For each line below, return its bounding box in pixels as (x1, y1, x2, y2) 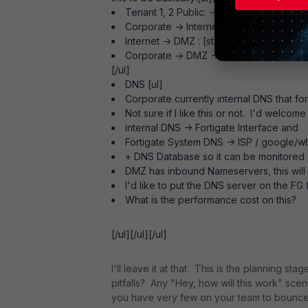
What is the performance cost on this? (125, 194, 296, 206)
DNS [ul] (125, 78, 163, 90)
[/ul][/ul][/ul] (111, 228, 167, 240)
